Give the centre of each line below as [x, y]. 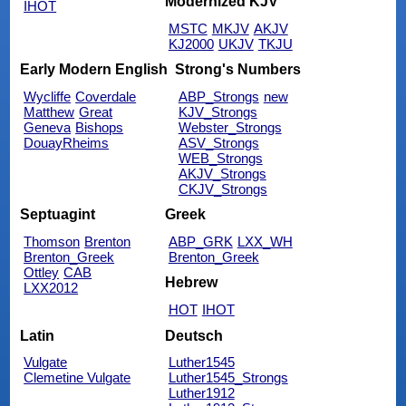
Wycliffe [48, 96]
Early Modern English [94, 69]
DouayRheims [67, 142]
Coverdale [106, 96]
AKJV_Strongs [222, 173]
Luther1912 [201, 393]
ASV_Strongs [218, 142]
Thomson [52, 241]
